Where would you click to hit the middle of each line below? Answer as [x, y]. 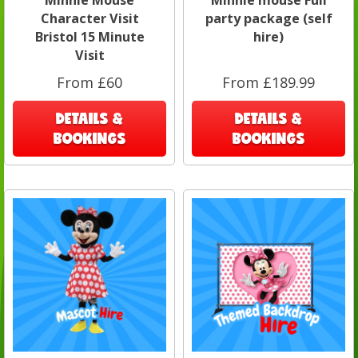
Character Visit [89, 18]
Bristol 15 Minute [89, 36]
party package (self [268, 18]
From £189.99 [268, 82]
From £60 [89, 82]
